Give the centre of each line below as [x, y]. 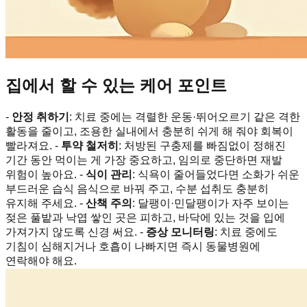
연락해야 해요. [41, 260]
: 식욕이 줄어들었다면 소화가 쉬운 [216, 174]
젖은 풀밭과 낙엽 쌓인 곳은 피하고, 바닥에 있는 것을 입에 [145, 217]
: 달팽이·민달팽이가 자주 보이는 [211, 203]
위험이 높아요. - [46, 174]
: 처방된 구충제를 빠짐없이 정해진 [202, 145]
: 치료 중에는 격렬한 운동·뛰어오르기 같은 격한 [185, 116]
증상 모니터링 [180, 232]
